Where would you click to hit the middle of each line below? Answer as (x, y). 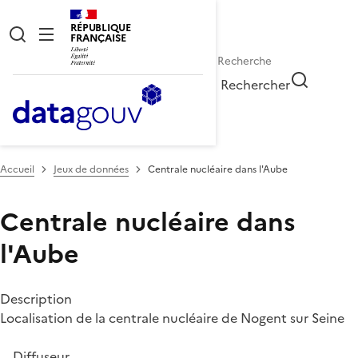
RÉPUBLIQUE (101, 28)
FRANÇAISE (98, 38)
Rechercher (256, 84)
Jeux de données (91, 169)
